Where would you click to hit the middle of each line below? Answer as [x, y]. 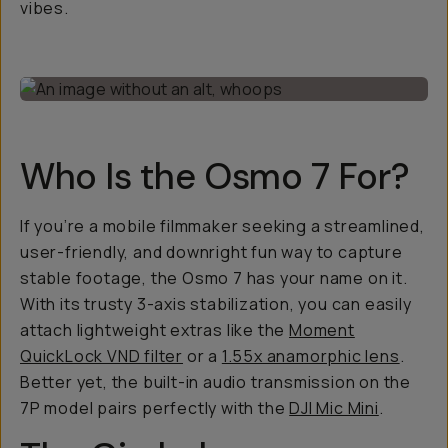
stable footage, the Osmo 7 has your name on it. [214, 278]
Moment [322, 330]
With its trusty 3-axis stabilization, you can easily [216, 304]
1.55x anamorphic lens [310, 356]
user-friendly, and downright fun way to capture [211, 252]
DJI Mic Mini [334, 408]
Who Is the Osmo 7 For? [215, 176]
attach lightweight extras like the [155, 330]
